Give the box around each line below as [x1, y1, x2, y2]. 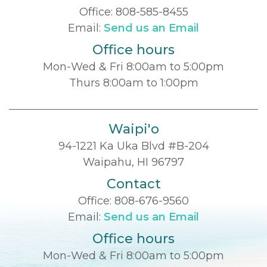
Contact [106, 175, 161, 192]
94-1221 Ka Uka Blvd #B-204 [58, 139, 209, 153]
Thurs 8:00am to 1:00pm [69, 76, 198, 89]
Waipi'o [108, 120, 159, 137]
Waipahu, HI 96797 [83, 155, 184, 169]
